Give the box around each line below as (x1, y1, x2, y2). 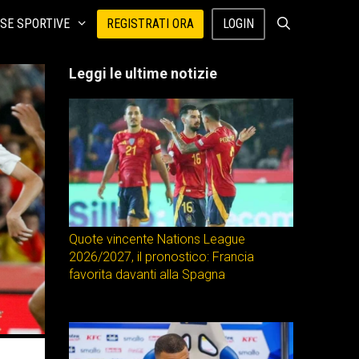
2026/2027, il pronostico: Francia (69, 249, 254, 264)
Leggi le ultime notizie (69, 65, 217, 82)
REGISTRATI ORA (107, 16, 195, 31)
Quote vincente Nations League (69, 232, 245, 247)
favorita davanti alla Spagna (69, 267, 225, 282)
